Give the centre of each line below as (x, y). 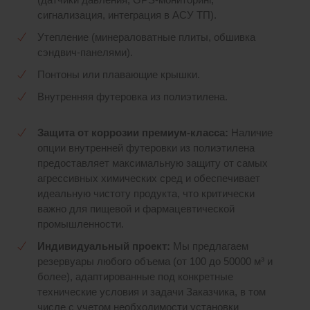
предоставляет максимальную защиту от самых (153, 163)
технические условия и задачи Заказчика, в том (152, 292)
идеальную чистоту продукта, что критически (146, 193)
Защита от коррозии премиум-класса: (133, 133)
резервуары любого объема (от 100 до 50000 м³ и (155, 261)
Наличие (250, 133)
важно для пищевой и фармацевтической (136, 209)
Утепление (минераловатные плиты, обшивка (146, 37)
